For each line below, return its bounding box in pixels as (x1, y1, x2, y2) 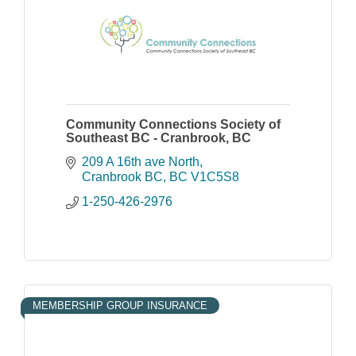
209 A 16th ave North (82, 154, 199, 168)
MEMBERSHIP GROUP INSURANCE (33, 299, 207, 311)
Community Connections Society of (66, 117, 281, 131)
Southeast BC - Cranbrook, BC (66, 130, 251, 145)
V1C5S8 (191, 169, 239, 184)
